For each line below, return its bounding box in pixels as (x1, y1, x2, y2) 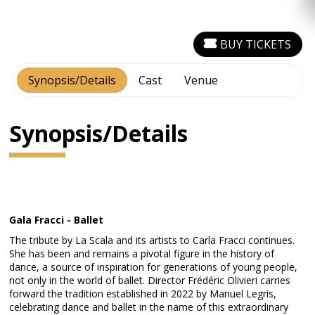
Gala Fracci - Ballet (9, 213, 104, 226)
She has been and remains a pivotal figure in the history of (9, 247, 275, 260)
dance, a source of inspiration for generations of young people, (9, 260, 298, 274)
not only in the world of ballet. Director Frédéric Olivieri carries (9, 274, 291, 287)
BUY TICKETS (219, 37, 291, 52)
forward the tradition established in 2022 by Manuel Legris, (9, 287, 277, 300)
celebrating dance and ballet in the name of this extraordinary (9, 300, 289, 314)
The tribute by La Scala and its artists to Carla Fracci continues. (9, 233, 295, 247)
